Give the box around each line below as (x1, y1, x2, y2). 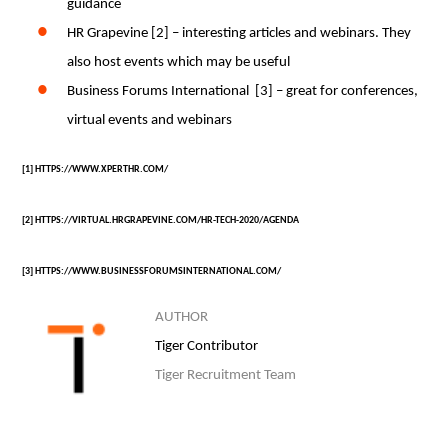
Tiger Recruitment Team (154, 367, 296, 383)
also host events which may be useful (67, 54, 291, 70)
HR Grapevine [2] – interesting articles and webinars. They (67, 25, 412, 41)
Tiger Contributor (154, 338, 258, 354)
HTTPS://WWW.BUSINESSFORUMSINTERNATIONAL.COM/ (35, 265, 282, 277)
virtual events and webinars (67, 112, 233, 128)
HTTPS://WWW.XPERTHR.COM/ (35, 163, 169, 175)
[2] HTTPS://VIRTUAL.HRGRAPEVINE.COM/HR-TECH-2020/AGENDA (22, 214, 300, 226)
